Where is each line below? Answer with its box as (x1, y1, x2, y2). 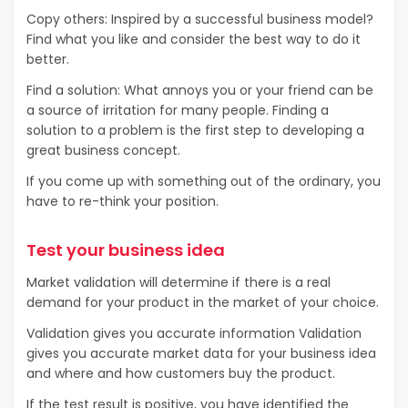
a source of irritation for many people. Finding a (26, 100, 329, 119)
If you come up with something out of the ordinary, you (26, 171, 381, 190)
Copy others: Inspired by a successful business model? (26, 9, 373, 28)
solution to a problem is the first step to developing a (26, 120, 364, 139)
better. (26, 49, 69, 68)
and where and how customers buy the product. (26, 363, 335, 382)
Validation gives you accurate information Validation (26, 323, 362, 342)
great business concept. (26, 140, 180, 159)
